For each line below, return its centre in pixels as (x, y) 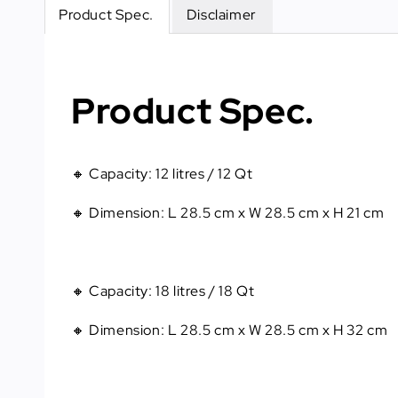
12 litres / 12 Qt (204, 174)
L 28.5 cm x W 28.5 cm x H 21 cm (276, 213)
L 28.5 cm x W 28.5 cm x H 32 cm (278, 330)
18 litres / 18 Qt (205, 291)
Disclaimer (221, 15)
